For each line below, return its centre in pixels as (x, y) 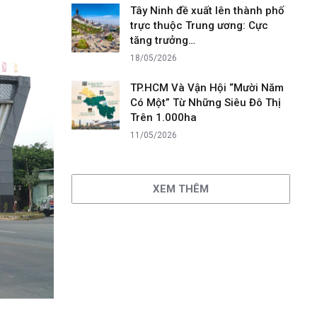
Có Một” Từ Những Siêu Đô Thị (206, 103)
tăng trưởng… (163, 41)
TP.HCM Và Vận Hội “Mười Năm (207, 88)
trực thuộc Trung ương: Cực (200, 26)
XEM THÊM (181, 189)
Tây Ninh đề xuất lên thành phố (208, 11)
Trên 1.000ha (164, 118)
